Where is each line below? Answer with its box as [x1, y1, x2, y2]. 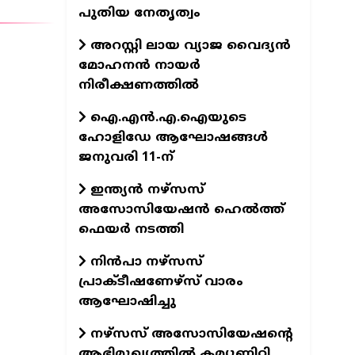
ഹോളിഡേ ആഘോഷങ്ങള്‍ [78, 129, 268, 146]
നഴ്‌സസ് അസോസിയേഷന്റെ [86, 326, 293, 342]
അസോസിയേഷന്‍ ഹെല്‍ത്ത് [78, 201, 284, 218]
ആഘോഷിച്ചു [78, 293, 176, 310]
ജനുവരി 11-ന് [78, 149, 174, 166]
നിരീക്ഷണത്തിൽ [78, 77, 199, 94]
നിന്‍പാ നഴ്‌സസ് [86, 254, 203, 270]
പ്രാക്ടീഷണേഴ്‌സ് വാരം [78, 273, 243, 290]
